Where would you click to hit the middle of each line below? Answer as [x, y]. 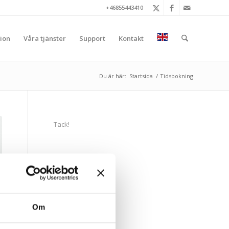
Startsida [141, 76]
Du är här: [113, 76]
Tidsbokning [177, 76]
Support [92, 38]
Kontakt [131, 38]
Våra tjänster [44, 38]
